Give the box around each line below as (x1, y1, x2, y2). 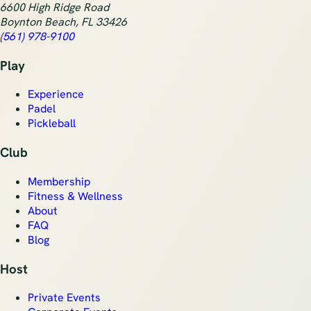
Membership (28, 174, 90, 189)
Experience (28, 87, 84, 102)
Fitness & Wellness (28, 188, 123, 203)
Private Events (28, 290, 101, 305)
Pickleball (28, 116, 76, 131)
